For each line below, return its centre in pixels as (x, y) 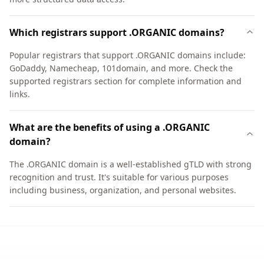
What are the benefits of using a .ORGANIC (110, 127)
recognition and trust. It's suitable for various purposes (119, 177)
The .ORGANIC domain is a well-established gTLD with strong (131, 164)
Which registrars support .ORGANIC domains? (117, 32)
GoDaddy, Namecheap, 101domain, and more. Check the (121, 68)
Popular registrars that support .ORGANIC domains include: (128, 55)
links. (20, 94)
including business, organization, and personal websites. (123, 190)
